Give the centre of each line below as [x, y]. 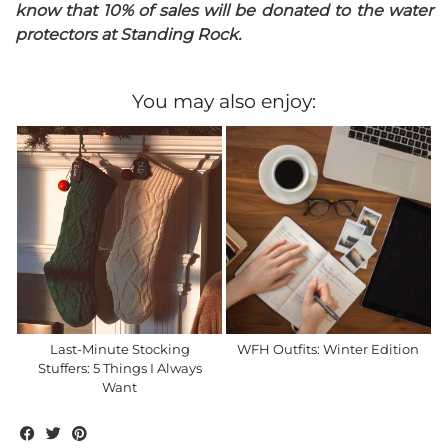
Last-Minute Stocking [119, 348]
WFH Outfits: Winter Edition [328, 348]
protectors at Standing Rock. [128, 35]
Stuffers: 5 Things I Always [119, 367]
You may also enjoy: [224, 102]
